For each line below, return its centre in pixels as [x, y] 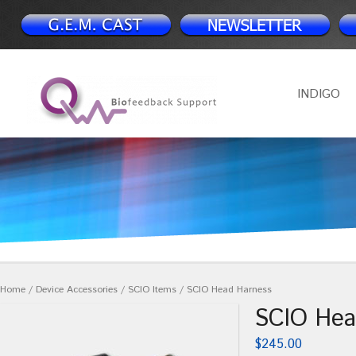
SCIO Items [152, 290]
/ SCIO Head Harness [224, 290]
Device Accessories [77, 290]
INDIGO [319, 94]
